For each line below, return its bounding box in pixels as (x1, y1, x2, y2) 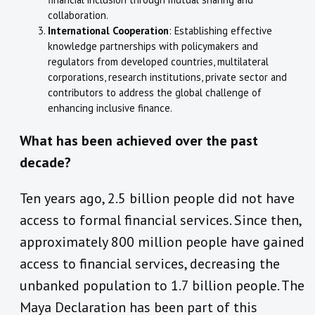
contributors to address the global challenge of (48, 86, 262, 100)
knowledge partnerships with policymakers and (48, 39, 258, 53)
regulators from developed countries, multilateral (48, 55, 269, 69)
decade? (20, 153, 71, 172)
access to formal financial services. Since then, (20, 211, 301, 230)
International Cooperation (48, 24, 169, 38)
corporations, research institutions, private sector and (48, 70, 287, 84)
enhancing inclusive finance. (48, 101, 172, 115)
